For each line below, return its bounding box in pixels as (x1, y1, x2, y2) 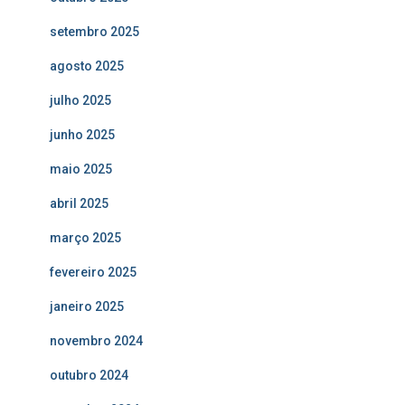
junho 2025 (50, 127, 115, 142)
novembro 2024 (50, 333, 143, 348)
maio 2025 (50, 161, 112, 176)
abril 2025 (50, 195, 108, 211)
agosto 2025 (50, 58, 124, 73)
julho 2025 (50, 92, 111, 108)
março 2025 (50, 230, 121, 245)
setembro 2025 (50, 24, 139, 39)
